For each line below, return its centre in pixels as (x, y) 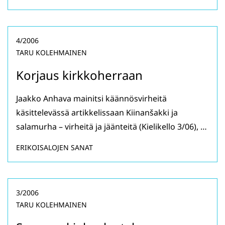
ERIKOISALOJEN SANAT (54, 148)
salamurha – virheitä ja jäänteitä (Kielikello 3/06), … (111, 127)
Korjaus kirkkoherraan (79, 75)
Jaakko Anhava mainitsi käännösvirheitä (91, 99)
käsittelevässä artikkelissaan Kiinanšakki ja (97, 113)
